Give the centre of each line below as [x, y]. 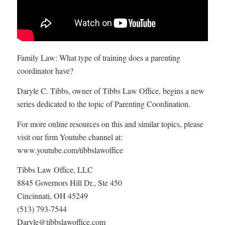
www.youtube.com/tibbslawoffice [70, 150]
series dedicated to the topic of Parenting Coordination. [103, 103]
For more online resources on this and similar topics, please [110, 124]
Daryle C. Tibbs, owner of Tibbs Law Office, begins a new [110, 90]
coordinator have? [45, 71]
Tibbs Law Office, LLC [55, 170]
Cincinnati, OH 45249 [52, 196]
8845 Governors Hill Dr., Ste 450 [69, 183]
